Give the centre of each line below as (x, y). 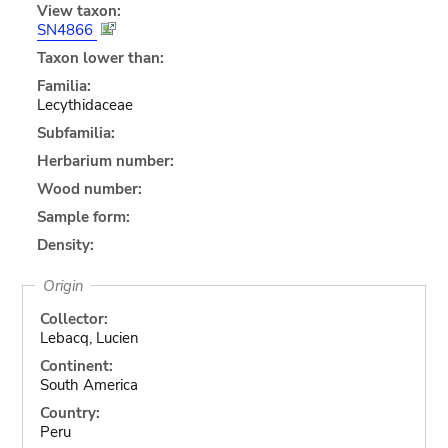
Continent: (76, 365)
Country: (69, 412)
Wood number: (89, 188)
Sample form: (83, 216)
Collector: (73, 318)
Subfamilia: (75, 132)
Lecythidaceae (84, 104)
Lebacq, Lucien (89, 337)
